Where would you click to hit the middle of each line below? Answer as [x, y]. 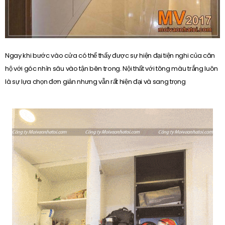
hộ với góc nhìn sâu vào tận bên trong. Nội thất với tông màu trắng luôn [111, 68]
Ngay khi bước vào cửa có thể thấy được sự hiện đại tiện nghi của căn [110, 55]
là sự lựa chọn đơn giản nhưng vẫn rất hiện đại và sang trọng [95, 81]
